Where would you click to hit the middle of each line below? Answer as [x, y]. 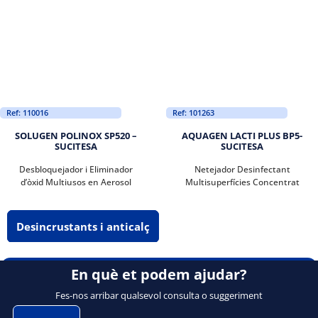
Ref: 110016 [27, 113]
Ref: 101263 [193, 113]
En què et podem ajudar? [159, 274]
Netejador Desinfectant [242, 170]
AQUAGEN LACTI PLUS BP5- [242, 136]
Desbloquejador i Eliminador [76, 170]
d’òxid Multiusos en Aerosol [76, 182]
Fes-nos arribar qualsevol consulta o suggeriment [159, 295]
